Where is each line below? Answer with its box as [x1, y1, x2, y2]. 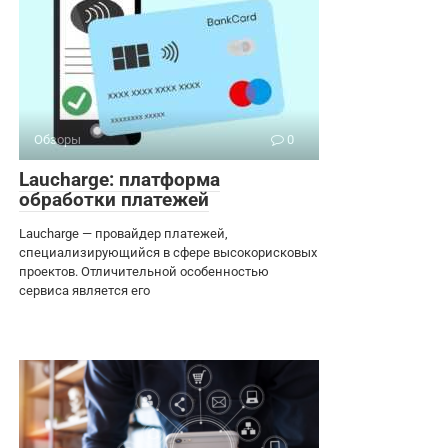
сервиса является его [19, 282, 150, 298]
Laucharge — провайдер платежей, [19, 225, 228, 241]
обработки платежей [19, 187, 209, 211]
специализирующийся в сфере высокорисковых [19, 244, 317, 260]
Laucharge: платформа [19, 167, 220, 191]
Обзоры [34, 131, 81, 147]
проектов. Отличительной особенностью [19, 263, 269, 279]
